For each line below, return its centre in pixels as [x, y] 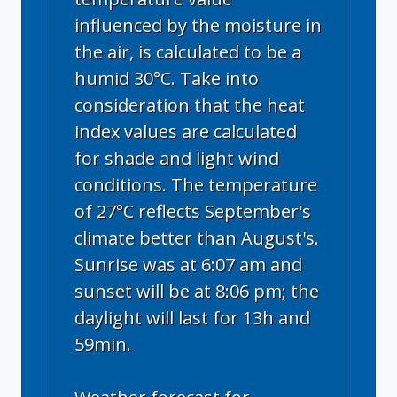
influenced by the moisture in [198, 25]
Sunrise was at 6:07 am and [188, 264]
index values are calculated [186, 131]
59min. [103, 344]
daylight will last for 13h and [192, 317]
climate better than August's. [197, 237]
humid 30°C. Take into [167, 78]
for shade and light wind [177, 158]
